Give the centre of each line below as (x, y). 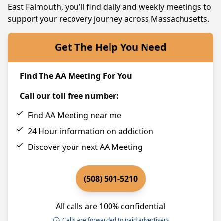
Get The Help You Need (110, 47)
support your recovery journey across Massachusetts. (109, 19)
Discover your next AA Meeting (85, 147)
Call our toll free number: (69, 96)
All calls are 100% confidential (110, 206)
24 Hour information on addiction (91, 131)
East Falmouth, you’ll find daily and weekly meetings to (110, 7)
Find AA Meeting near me (74, 115)
